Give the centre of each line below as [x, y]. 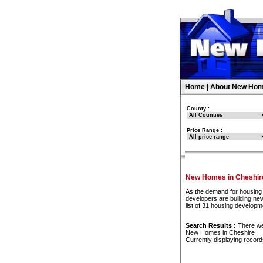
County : [198, 109]
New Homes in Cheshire [220, 233]
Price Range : [205, 130]
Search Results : [211, 226]
